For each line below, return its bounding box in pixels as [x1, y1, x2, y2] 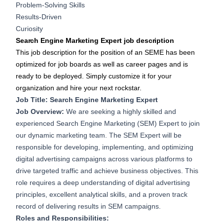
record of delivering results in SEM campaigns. [16, 202, 161, 211]
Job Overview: [16, 108, 64, 116]
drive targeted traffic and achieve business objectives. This [16, 167, 198, 175]
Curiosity [16, 25, 43, 33]
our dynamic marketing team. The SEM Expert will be [16, 131, 182, 140]
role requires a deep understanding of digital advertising [16, 179, 190, 187]
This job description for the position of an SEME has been [16, 48, 195, 57]
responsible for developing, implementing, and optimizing [16, 143, 193, 151]
